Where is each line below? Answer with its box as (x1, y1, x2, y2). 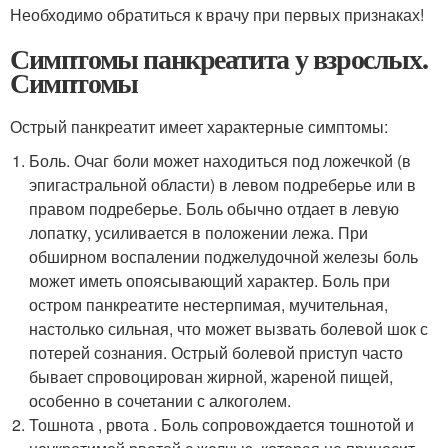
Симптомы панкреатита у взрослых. (10, 38, 428, 79)
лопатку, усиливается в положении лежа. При (29, 221, 369, 244)
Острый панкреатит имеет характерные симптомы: (10, 115, 388, 138)
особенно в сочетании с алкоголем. (29, 389, 292, 412)
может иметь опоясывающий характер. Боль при (29, 269, 391, 292)
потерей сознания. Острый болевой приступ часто (29, 341, 404, 364)
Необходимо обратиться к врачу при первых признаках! (10, 3, 424, 26)
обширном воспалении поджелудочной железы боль (29, 245, 419, 268)
